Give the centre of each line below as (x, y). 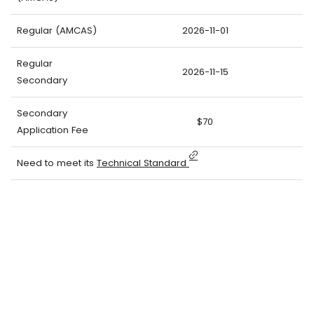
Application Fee (53, 130)
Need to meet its (57, 163)
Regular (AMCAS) (57, 30)
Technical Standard (143, 163)
